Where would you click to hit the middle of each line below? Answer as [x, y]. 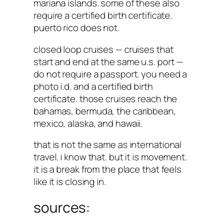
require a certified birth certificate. [103, 16]
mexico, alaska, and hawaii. [88, 123]
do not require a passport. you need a [110, 74]
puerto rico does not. [76, 28]
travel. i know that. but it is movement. [110, 157]
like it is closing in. [70, 182]
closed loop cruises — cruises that [104, 49]
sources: [62, 208]
